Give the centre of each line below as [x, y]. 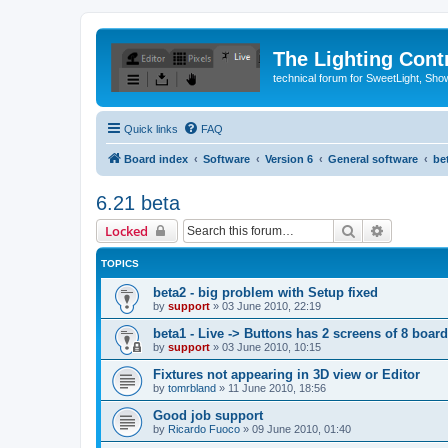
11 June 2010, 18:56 [277, 387]
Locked [126, 230]
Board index [156, 158]
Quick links [151, 128]
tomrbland [192, 387]
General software [373, 158]
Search [377, 229]
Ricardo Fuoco [204, 428]
